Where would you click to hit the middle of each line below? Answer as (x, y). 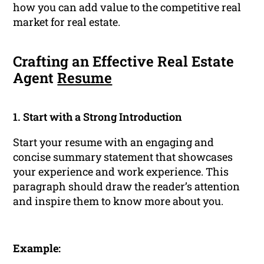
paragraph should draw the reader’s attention (127, 187)
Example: (37, 248)
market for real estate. (67, 22)
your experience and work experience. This (121, 172)
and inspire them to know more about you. (118, 201)
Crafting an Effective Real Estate (124, 62)
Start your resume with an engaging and (114, 142)
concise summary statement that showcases (123, 157)
